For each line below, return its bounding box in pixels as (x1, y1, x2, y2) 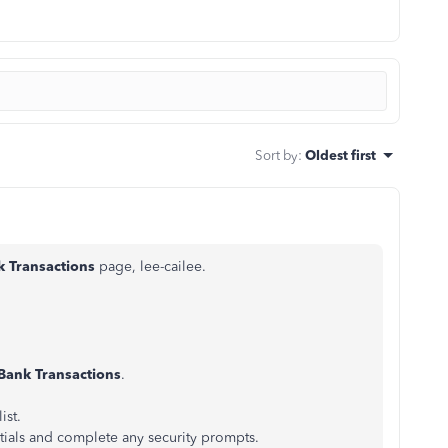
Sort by (255, 147, 298, 163)
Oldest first (305, 147, 376, 163)
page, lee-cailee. (95, 258, 206, 275)
